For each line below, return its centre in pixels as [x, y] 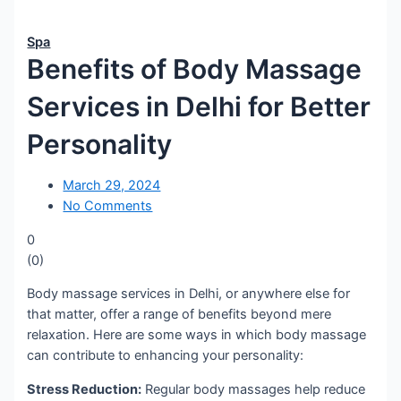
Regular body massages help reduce [254, 389]
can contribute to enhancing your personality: [166, 356]
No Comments [108, 206]
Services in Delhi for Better [199, 106]
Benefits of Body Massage [195, 68]
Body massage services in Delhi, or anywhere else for [189, 294]
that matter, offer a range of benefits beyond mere [179, 315]
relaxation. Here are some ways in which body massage [197, 335]
